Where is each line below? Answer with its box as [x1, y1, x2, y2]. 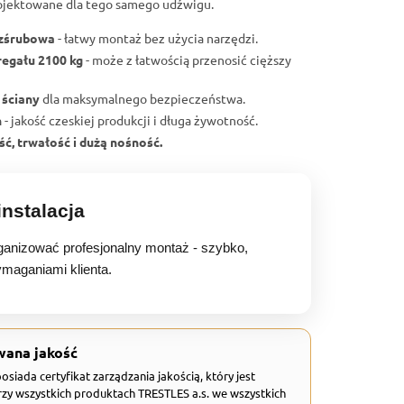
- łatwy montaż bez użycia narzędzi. [55, 30, 258, 47]
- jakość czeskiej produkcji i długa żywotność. [2, 112, 258, 129]
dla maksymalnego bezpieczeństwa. [40, 90, 245, 107]
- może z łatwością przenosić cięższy [83, 51, 291, 69]
